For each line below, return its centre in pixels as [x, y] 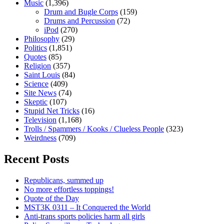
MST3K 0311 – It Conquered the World [87, 207]
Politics [35, 48]
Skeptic [36, 102]
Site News [40, 93]
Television [40, 120]
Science [36, 84]
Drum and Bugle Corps [81, 12]
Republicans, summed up [64, 180]
